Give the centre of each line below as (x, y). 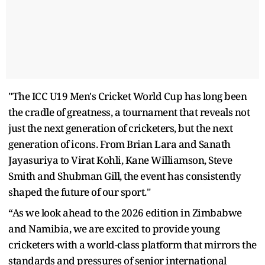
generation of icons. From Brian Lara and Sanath (119, 144)
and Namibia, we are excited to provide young (114, 228)
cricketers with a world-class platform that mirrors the (132, 244)
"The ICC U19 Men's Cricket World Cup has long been (127, 96)
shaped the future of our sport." (79, 192)
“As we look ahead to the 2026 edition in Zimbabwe (125, 212)
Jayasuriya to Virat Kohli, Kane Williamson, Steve (120, 160)
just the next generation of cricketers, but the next (120, 128)
